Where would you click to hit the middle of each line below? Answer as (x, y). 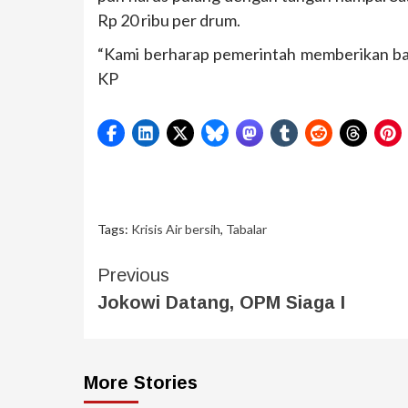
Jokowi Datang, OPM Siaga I (221, 303)
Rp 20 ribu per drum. (169, 20)
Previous (133, 275)
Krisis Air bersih (176, 229)
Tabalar (246, 229)
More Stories (141, 383)
